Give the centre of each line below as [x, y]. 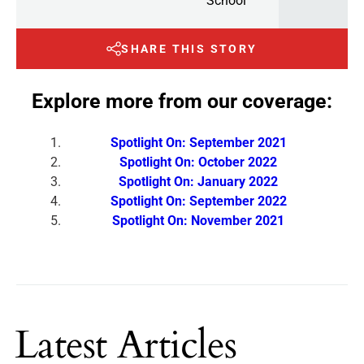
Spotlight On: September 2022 [198, 201]
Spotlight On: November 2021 [198, 220]
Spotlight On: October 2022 [198, 162]
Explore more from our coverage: [182, 101]
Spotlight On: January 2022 [198, 181]
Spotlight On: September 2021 [198, 142]
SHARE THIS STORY [189, 49]
